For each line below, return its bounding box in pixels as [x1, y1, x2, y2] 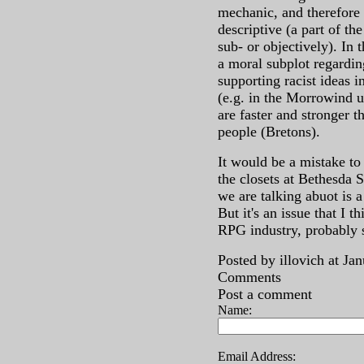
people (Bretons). [218, 123, 320, 140]
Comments [218, 269, 281, 285]
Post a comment [218, 286, 312, 302]
